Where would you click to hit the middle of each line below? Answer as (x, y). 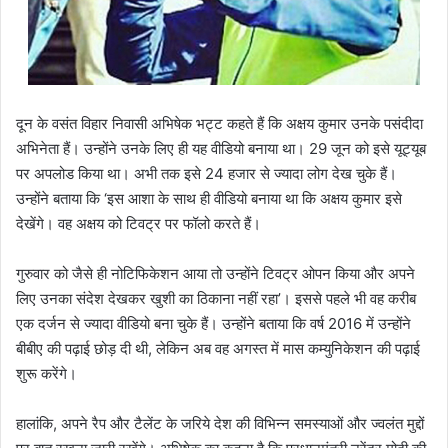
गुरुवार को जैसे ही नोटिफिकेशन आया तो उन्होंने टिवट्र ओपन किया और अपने (215, 273)
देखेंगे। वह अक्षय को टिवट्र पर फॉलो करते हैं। (138, 223)
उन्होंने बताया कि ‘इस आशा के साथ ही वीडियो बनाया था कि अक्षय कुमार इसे (209, 198)
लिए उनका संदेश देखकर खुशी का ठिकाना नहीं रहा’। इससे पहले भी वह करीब (216, 298)
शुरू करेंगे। (46, 373)
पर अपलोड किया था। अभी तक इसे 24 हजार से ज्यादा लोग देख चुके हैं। (206, 173)
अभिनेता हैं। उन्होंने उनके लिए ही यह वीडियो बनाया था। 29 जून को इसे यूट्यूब (221, 148)
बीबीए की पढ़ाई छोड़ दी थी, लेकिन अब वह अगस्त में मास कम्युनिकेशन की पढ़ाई (218, 348)
